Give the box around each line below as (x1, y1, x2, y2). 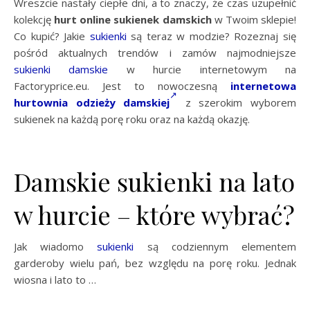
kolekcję (14, 12, 55, 26)
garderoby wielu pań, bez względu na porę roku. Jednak (14, 255, 296, 270)
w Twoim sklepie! (211, 12, 297, 26)
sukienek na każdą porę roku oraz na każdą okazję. (14, 111, 250, 126)
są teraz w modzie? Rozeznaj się (126, 28, 297, 43)
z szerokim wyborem (177, 95, 297, 109)
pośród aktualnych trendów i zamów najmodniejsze (14, 45, 296, 60)
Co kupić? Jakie (14, 28, 90, 43)
